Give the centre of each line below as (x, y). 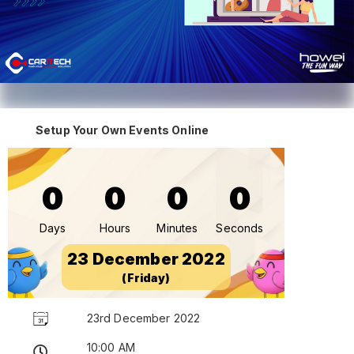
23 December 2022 (146, 259)
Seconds (240, 228)
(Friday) (146, 277)
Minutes (177, 228)
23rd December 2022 (143, 318)
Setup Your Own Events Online (122, 130)
